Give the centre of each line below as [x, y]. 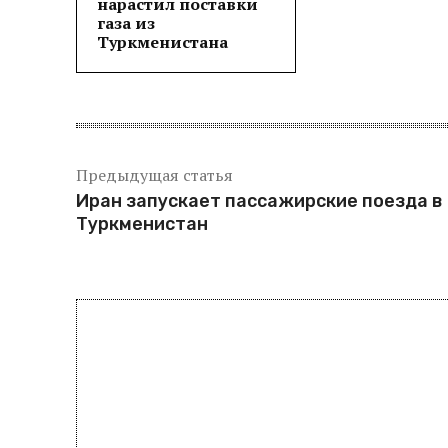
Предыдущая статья [154, 175]
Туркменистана [162, 42]
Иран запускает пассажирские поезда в [259, 201]
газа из [126, 23]
